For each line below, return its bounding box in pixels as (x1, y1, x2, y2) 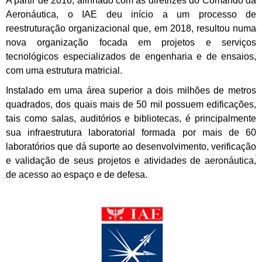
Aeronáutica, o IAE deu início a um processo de (6, 9, 256, 20)
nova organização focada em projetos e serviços (6, 37, 256, 48)
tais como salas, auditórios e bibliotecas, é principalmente (6, 113, 256, 124)
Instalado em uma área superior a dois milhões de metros (6, 85, 256, 96)
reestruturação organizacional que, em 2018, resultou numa (6, 23, 256, 34)
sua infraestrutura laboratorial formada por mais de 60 (6, 127, 256, 138)
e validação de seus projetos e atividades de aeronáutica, (6, 156, 256, 166)
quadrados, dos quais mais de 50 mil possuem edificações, (6, 99, 256, 110)
